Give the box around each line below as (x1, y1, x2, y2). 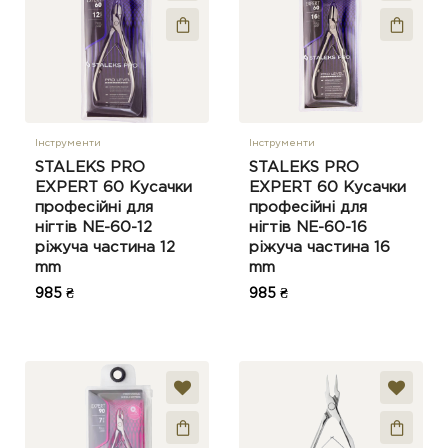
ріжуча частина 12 (35, 241, 175, 254)
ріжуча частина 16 (249, 241, 390, 254)
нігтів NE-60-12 (35, 221, 152, 234)
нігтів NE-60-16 (249, 221, 367, 234)
